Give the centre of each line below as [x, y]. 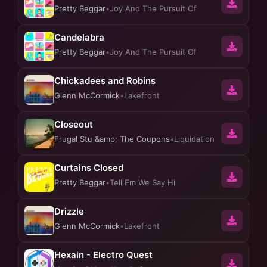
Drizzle [69, 211]
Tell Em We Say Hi [142, 182]
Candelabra [79, 37]
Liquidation [194, 139]
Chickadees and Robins [105, 81]
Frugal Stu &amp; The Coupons [112, 139]
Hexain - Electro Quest [103, 255]
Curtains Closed [89, 168]
